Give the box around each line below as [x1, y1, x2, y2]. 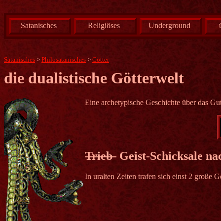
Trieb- [85, 149, 116, 162]
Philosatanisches [41, 55, 86, 63]
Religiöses [88, 21, 120, 30]
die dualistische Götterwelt [4, 69, 184, 87]
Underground [148, 21, 190, 30]
